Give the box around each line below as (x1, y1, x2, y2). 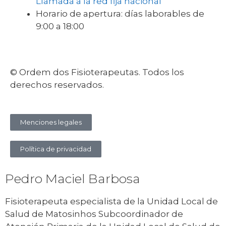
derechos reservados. (10, 79, 104, 90)
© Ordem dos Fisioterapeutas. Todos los (10, 67, 184, 77)
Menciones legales (20, 118, 82, 127)
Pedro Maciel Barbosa (5, 171, 140, 187)
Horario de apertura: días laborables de (36, 9, 204, 19)
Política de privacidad (20, 145, 91, 153)
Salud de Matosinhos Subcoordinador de (5, 209, 183, 219)
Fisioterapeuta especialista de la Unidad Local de (5, 196, 218, 207)
